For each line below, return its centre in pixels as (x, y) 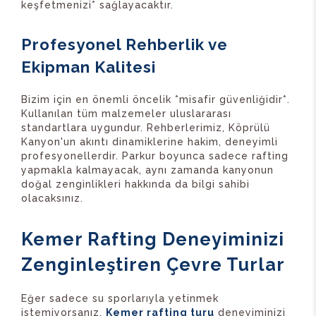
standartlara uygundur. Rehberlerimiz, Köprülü (146, 127)
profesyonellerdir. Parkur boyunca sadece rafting (155, 156)
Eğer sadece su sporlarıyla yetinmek (120, 298)
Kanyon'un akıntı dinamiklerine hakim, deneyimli (150, 141)
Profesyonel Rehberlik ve (124, 44)
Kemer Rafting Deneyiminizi (153, 239)
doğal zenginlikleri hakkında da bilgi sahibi (135, 184)
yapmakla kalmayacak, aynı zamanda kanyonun (147, 170)
